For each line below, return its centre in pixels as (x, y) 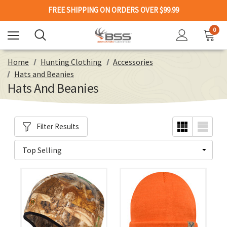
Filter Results (58, 126)
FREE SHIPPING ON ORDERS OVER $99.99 (113, 10)
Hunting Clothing (71, 62)
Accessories (133, 62)
